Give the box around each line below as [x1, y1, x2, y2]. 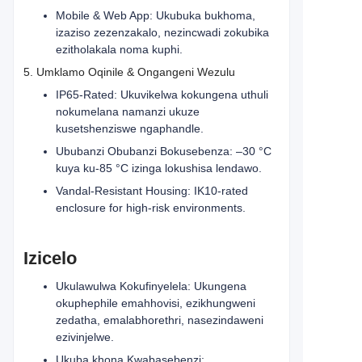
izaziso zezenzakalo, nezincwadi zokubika [56, 26, 269, 39]
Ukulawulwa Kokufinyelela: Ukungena [56, 280, 246, 293]
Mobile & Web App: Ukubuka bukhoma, [56, 9, 255, 22]
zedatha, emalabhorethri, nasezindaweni [56, 314, 263, 326]
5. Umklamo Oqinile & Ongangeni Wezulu [23, 65, 235, 78]
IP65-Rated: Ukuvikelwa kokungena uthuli [56, 88, 268, 101]
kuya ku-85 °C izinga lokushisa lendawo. [56, 162, 262, 175]
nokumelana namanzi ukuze [56, 105, 200, 118]
